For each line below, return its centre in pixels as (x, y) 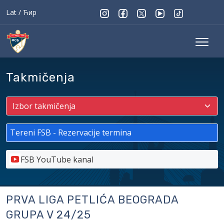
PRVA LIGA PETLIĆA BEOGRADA (92, 200)
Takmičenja (40, 77)
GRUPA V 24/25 (48, 215)
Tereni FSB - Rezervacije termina (71, 132)
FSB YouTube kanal (57, 159)
